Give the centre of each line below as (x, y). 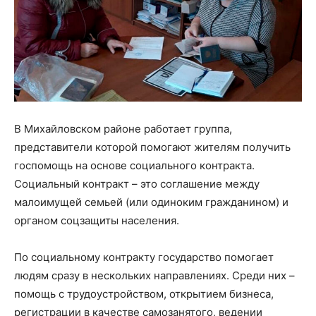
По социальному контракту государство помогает (144, 257)
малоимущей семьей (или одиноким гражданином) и (151, 202)
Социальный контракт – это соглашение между (137, 183)
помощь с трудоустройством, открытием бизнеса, (144, 293)
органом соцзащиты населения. (97, 220)
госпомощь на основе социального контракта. (134, 165)
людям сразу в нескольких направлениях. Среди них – (154, 275)
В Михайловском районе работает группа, (123, 128)
